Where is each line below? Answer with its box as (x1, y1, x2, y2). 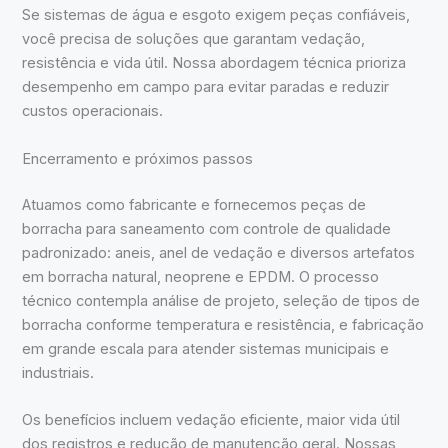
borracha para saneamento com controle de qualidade (22, 219, 392, 238)
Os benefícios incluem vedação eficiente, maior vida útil (22, 410, 401, 429)
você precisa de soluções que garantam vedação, (22, 30, 366, 49)
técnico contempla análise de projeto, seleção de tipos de (22, 291, 421, 310)
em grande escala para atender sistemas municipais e (22, 339, 390, 358)
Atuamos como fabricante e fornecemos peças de (22, 195, 367, 214)
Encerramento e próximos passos (22, 149, 254, 168)
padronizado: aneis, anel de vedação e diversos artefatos (22, 243, 416, 262)
